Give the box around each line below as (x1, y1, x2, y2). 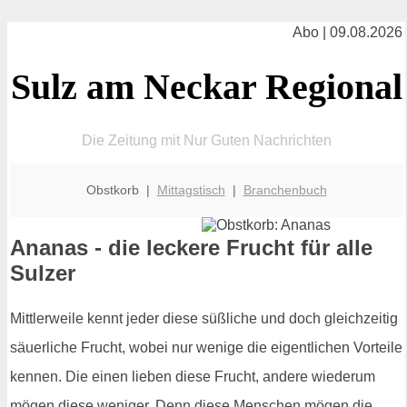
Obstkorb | (85, 182, 157, 197)
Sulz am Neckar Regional (10, 65, 402, 107)
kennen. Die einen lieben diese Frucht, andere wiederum (10, 369, 375, 385)
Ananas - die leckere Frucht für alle (10, 235, 372, 261)
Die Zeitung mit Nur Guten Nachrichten (81, 132, 332, 148)
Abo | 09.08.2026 (293, 25, 402, 40)
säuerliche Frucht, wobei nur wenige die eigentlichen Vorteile (10, 340, 402, 356)
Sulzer (10, 261, 75, 286)
